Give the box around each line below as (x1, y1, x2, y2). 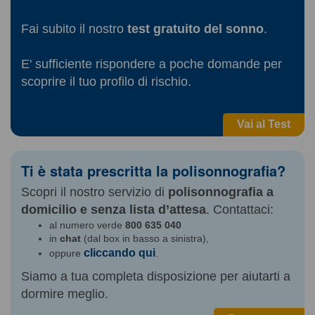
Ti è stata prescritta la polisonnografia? (21, 160, 285, 181)
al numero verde (49, 219, 125, 231)
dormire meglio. (21, 286, 108, 301)
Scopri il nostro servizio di (21, 184, 168, 199)
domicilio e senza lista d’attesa (21, 202, 206, 217)
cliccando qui (84, 246, 155, 259)
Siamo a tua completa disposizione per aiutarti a (21, 269, 290, 283)
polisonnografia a (168, 184, 274, 199)
